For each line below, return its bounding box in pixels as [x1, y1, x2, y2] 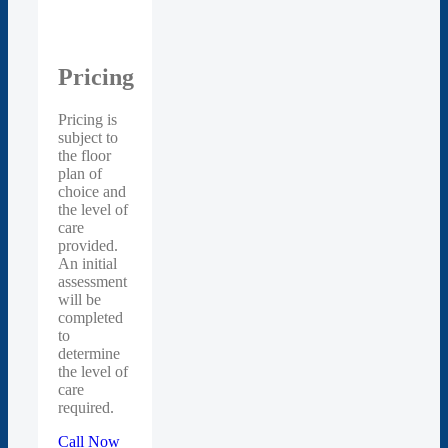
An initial [58, 254, 117, 272]
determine [58, 344, 120, 362]
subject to [58, 128, 118, 146]
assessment [58, 272, 127, 290]
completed [58, 308, 123, 326]
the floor [58, 146, 111, 164]
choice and [58, 182, 126, 200]
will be [58, 290, 101, 308]
